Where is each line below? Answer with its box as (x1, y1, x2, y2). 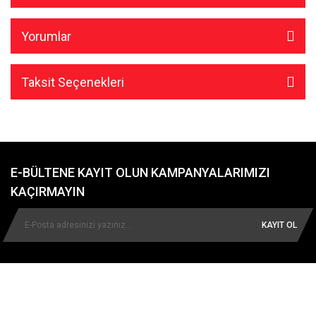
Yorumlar (21, 28, 71, 44)
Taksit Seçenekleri (21, 74, 124, 90)
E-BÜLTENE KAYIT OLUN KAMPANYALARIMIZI (11, 165, 270, 180)
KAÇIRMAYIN (11, 184, 85, 199)
